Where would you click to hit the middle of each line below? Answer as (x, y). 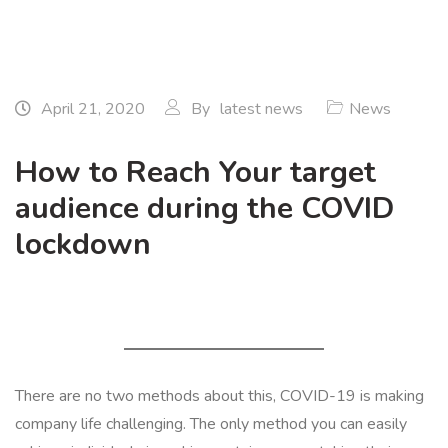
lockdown (83, 244)
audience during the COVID (204, 208)
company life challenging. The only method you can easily (211, 424)
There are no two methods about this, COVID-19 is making (219, 396)
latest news (261, 109)
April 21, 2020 (91, 109)
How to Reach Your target (195, 172)
